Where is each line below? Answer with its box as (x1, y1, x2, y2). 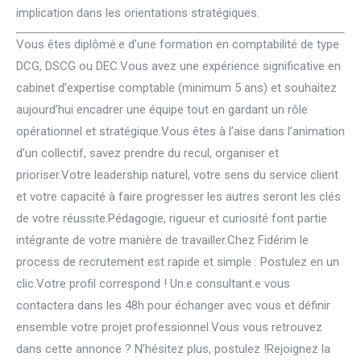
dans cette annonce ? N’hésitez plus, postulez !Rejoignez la (16, 342, 330, 356)
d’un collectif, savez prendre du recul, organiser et (16, 146, 279, 160)
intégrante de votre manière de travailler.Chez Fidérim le (16, 233, 309, 247)
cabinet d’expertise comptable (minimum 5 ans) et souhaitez (16, 81, 337, 95)
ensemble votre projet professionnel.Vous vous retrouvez (16, 320, 322, 334)
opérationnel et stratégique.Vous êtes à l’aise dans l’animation (16, 124, 345, 139)
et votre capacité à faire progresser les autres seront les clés (16, 189, 341, 204)
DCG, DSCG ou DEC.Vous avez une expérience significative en (16, 59, 341, 73)
